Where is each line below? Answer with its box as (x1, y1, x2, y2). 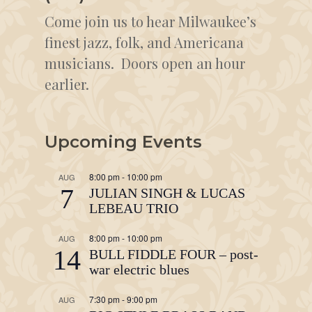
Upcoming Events (45, 132, 202, 152)
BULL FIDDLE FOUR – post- (89, 247, 258, 262)
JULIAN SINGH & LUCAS (89, 185, 245, 201)
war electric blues (89, 262, 189, 277)
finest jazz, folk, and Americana (45, 33, 244, 52)
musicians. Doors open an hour (45, 54, 245, 72)
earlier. (45, 75, 89, 93)
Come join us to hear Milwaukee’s (45, 12, 256, 31)
